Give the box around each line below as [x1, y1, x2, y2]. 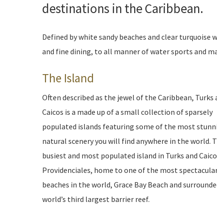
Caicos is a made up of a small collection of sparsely [42, 107, 213, 117]
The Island [42, 70, 94, 86]
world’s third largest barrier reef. [42, 194, 150, 204]
